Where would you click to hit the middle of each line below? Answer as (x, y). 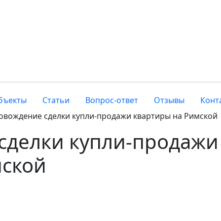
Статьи (56, 100)
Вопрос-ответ (111, 100)
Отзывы (169, 100)
